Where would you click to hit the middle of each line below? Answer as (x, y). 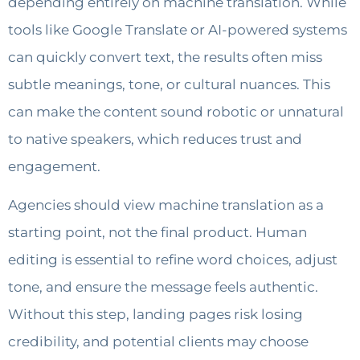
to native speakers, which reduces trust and (155, 139)
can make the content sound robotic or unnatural (176, 111)
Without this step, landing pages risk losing (155, 315)
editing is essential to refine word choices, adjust (173, 260)
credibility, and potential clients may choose (158, 342)
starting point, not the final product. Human (157, 233)
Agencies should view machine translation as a (166, 205)
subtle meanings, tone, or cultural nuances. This (169, 84)
